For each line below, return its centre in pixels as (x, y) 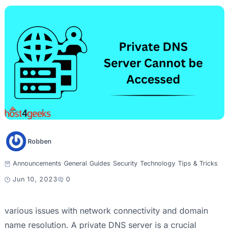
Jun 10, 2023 (35, 179)
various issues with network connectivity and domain (106, 211)
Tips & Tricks (198, 164)
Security (125, 164)
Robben (39, 141)
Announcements (37, 164)
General (75, 164)
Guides (100, 164)
